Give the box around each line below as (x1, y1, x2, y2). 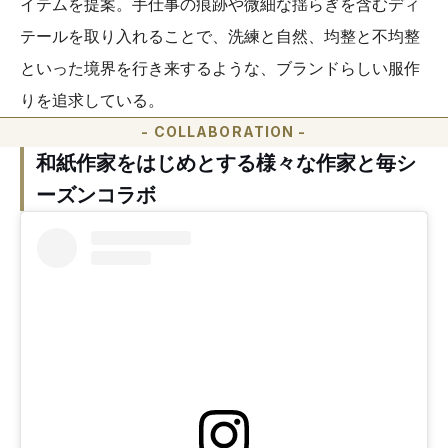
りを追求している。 (20, 91, 164, 109)
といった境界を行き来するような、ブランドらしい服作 (20, 59, 420, 77)
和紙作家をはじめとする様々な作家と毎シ (36, 151, 416, 174)
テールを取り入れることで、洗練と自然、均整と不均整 (20, 27, 420, 45)
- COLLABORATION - (141, 123, 307, 141)
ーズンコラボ (36, 183, 156, 206)
